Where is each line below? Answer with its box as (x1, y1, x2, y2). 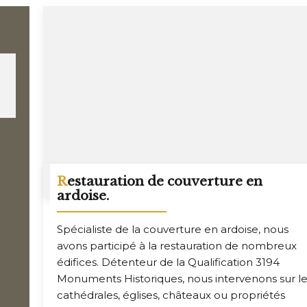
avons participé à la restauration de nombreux (57, 238, 297, 252)
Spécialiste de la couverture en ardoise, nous (57, 222, 289, 236)
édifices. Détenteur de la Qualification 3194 (57, 255, 280, 269)
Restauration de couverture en (57, 173, 68, 189)
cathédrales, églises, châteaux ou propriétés (57, 288, 286, 302)
